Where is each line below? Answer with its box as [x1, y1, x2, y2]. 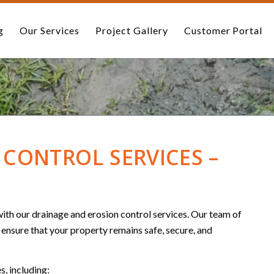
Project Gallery [95, 24, 168, 36]
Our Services [19, 24, 80, 36]
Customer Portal [183, 24, 263, 36]
